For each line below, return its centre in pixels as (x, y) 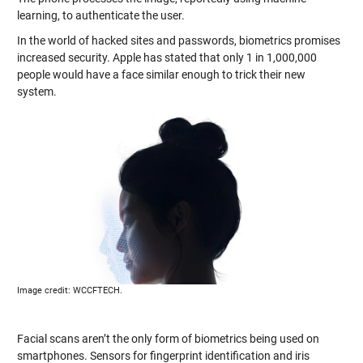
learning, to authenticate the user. (100, 15)
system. (36, 92)
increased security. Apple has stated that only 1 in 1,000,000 (167, 58)
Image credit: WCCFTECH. (69, 290)
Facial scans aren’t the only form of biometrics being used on (168, 338)
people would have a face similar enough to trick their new (161, 75)
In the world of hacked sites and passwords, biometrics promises (178, 41)
